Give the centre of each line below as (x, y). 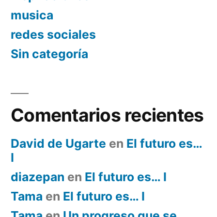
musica (32, 15)
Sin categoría (49, 54)
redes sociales (53, 35)
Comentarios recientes (107, 115)
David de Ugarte (58, 144)
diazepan (38, 177)
